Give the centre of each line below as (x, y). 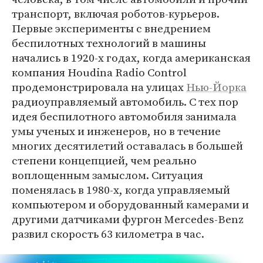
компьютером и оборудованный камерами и (130, 204)
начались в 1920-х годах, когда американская (131, 57)
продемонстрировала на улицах (99, 87)
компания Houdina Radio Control (99, 72)
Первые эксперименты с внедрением (111, 28)
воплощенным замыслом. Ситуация (107, 175)
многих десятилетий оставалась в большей (127, 145)
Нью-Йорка (216, 87)
